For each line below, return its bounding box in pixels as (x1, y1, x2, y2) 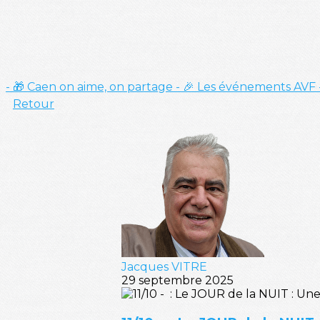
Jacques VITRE (121, 260, 207, 274)
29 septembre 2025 (121, 274, 234, 287)
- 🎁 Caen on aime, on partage (6, 80, 176, 94)
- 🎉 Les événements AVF (176, 80, 319, 94)
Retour (13, 97, 54, 111)
